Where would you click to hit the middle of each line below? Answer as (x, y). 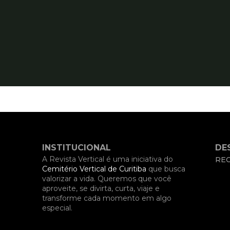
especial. (57, 208)
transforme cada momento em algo (107, 198)
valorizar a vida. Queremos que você (107, 179)
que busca (166, 169)
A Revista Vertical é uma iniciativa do (108, 159)
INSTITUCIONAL (76, 148)
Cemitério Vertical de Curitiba (94, 169)
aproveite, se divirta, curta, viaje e (101, 188)
